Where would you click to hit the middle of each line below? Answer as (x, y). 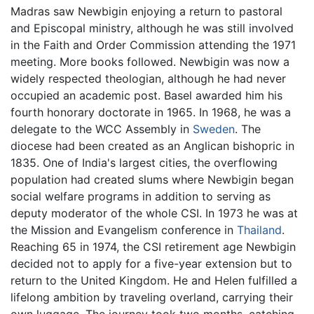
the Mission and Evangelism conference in (124, 230)
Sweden (214, 129)
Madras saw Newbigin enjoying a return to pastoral (146, 11)
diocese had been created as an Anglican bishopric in (152, 145)
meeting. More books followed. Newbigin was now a (150, 61)
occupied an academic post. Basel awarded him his (146, 95)
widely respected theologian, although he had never (148, 78)
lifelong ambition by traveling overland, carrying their (152, 297)
